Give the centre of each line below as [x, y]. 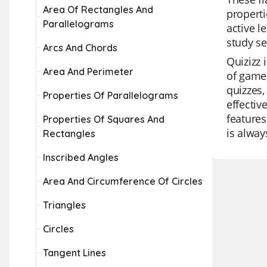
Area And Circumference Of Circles [123, 181]
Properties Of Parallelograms [111, 95]
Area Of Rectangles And [98, 10]
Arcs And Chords [80, 48]
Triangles [64, 205]
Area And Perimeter [88, 72]
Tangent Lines [74, 253]
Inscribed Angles [81, 157]
